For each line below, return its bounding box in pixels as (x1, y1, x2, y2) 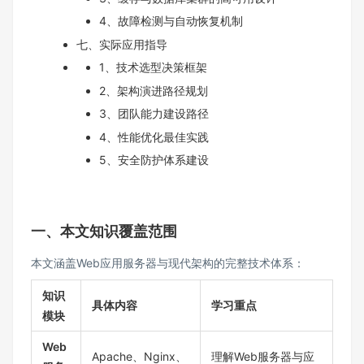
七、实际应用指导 (76, 37, 167, 51)
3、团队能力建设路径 (99, 106, 209, 120)
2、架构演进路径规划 (99, 83, 208, 97)
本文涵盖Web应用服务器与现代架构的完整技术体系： (31, 256, 305, 270)
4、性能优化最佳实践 (99, 129, 209, 144)
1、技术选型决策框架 (99, 60, 207, 74)
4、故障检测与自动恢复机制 (99, 14, 243, 28)
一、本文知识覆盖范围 (31, 223, 177, 240)
